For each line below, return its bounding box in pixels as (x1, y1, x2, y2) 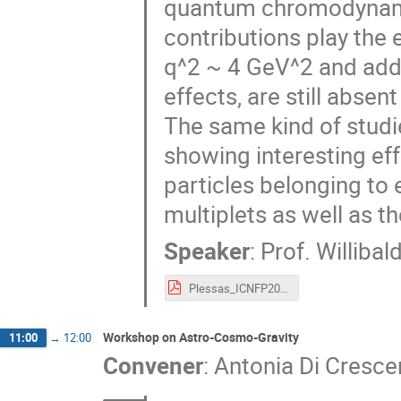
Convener (103, 349, 203, 382)
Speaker (164, 235, 251, 268)
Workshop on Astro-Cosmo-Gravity (103, 328, 299, 346)
